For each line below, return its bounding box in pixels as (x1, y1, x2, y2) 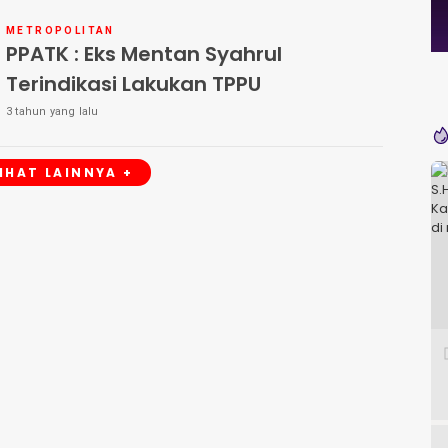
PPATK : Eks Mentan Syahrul (6, 39, 282, 68)
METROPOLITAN (6, 24, 115, 36)
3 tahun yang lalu (6, 104, 99, 118)
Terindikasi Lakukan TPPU (6, 69, 261, 98)
